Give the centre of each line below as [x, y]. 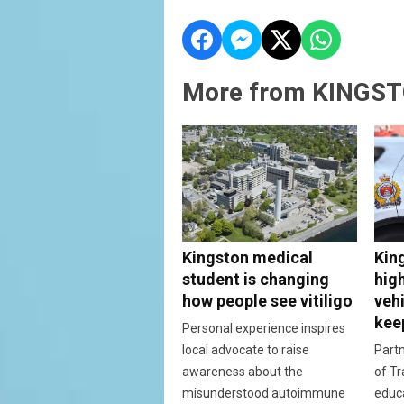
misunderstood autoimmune [264, 393]
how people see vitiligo [267, 300]
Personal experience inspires [264, 328]
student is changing [256, 279]
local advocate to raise [246, 349]
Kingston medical [248, 257]
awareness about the [243, 371]
